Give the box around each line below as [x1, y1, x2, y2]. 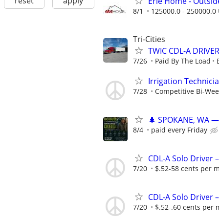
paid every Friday [151, 125, 207, 134]
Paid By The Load [155, 56, 211, 66]
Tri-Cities [133, 33, 165, 44]
